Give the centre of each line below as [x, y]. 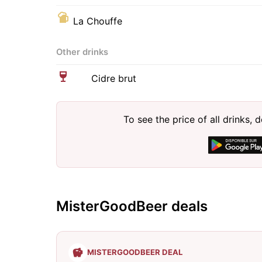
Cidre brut [114, 78]
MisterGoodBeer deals [132, 206]
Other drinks [82, 52]
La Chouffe [98, 21]
